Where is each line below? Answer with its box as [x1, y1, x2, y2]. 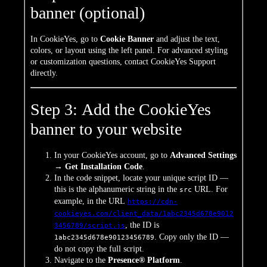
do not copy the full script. [54, 244, 144, 253]
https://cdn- [128, 198, 178, 206]
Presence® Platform [108, 256, 180, 265]
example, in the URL [54, 197, 128, 206]
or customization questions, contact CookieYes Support [30, 57, 216, 67]
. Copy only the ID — [154, 232, 229, 241]
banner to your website [30, 119, 182, 138]
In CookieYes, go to [30, 35, 100, 44]
